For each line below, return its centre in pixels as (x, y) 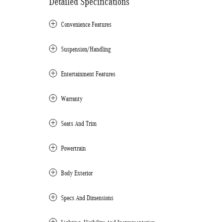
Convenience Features (86, 25)
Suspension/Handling (86, 49)
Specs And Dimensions (87, 198)
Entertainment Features (88, 74)
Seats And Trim (79, 124)
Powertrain (73, 148)
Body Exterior (77, 173)
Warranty (72, 99)
